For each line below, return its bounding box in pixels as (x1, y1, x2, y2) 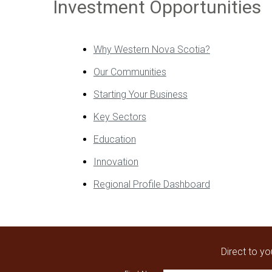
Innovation (93, 156, 138, 168)
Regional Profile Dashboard (93, 178, 210, 190)
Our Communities (93, 66, 166, 78)
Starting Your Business (93, 89, 188, 100)
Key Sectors (93, 111, 146, 123)
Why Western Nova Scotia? (93, 44, 210, 55)
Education (93, 134, 136, 145)
